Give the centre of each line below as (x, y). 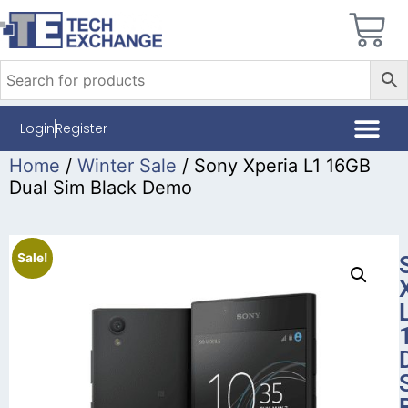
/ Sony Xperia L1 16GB (274, 166)
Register (82, 128)
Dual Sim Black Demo (101, 188)
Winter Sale (127, 166)
